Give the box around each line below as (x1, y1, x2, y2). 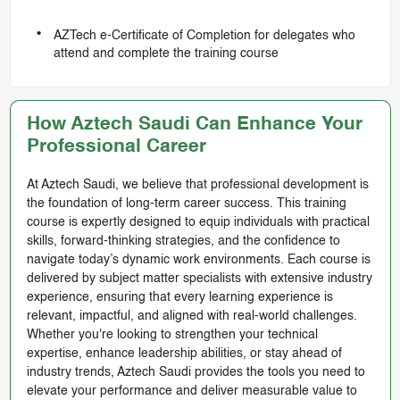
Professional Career (26, 137, 206, 157)
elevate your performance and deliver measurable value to (26, 385, 357, 398)
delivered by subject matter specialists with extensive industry (26, 272, 372, 286)
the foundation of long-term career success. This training (26, 197, 346, 211)
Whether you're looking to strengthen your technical (26, 329, 318, 342)
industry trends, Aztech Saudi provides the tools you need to (26, 366, 365, 379)
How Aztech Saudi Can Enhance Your (26, 115, 362, 135)
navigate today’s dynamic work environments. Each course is (26, 254, 371, 267)
